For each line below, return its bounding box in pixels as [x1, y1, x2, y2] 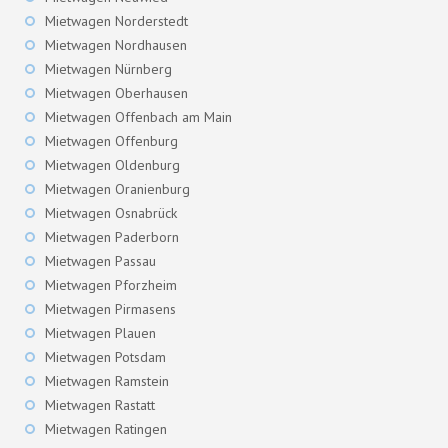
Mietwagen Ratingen [45, 420, 167, 439]
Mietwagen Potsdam [45, 348, 166, 367]
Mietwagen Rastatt [45, 396, 155, 415]
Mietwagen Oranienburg [45, 180, 190, 199]
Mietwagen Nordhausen [45, 36, 187, 55]
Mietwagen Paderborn [45, 228, 179, 247]
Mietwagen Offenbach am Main [45, 108, 232, 127]
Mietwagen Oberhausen [45, 84, 188, 103]
